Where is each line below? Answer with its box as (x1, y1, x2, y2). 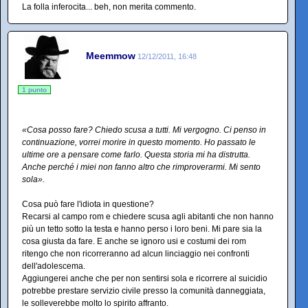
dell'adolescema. (22, 261, 85, 271)
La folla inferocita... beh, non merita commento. (22, 2, 196, 12)
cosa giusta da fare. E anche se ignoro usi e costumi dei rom (22, 236, 246, 246)
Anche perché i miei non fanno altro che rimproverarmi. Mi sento (22, 162, 261, 172)
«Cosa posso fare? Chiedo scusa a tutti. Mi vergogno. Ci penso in (22, 125, 266, 135)
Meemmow (86, 49, 135, 61)
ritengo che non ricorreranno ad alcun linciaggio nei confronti (22, 249, 250, 258)
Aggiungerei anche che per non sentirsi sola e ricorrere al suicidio (22, 274, 267, 283)
